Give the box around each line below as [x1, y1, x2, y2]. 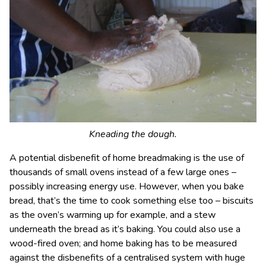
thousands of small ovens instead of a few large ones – [9, 166, 236, 179]
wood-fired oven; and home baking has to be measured [9, 237, 237, 251]
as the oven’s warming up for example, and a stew [9, 208, 216, 222]
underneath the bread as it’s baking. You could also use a [9, 223, 240, 236]
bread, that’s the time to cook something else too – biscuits [9, 194, 254, 208]
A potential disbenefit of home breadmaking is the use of [9, 151, 244, 165]
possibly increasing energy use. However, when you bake [9, 180, 244, 194]
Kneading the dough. [89, 128, 177, 141]
